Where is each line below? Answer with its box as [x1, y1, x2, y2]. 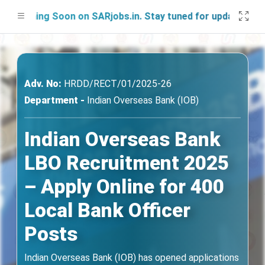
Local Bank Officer [24, 199, 190, 222]
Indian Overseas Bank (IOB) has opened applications [24, 252, 239, 263]
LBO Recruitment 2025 [24, 151, 229, 174]
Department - [24, 95, 85, 106]
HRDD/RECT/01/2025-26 [62, 78, 172, 89]
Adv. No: [24, 78, 62, 89]
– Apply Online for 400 [24, 175, 224, 198]
